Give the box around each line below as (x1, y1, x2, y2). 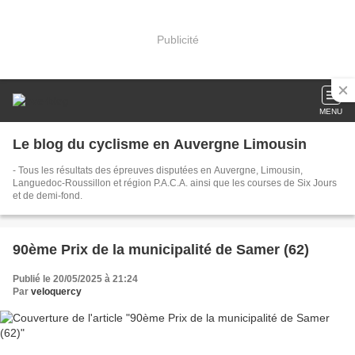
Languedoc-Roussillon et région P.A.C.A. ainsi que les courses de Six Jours (13, 177, 337, 189)
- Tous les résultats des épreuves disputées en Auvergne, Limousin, (13, 165, 303, 176)
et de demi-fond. (13, 190, 82, 201)
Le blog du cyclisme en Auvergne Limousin (13, 136, 307, 152)
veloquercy (31, 286, 82, 297)
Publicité (156, 32, 199, 46)
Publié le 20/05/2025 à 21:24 (13, 273, 138, 284)
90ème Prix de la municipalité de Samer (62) (284, 242, 309, 258)
